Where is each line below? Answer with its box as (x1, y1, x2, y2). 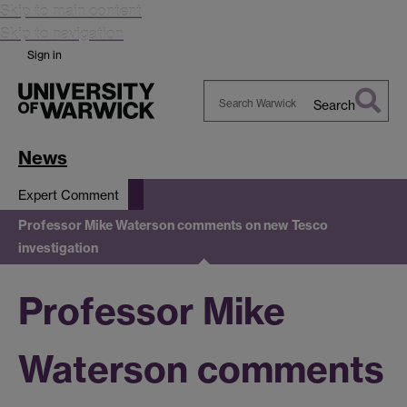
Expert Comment (18, 186, 119, 203)
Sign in (27, 48, 62, 62)
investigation (18, 240, 98, 257)
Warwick (203, 143, 256, 159)
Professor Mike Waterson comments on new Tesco (18, 217, 328, 234)
